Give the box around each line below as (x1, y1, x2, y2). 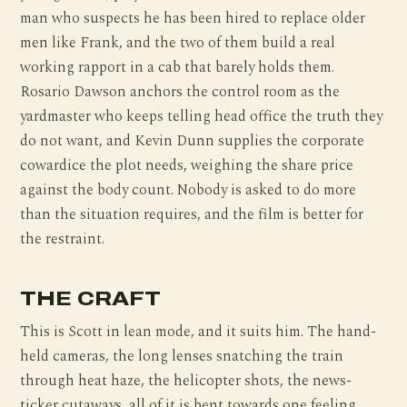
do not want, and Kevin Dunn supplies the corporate (20, 130, 365, 154)
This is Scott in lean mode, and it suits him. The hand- (20, 320, 377, 343)
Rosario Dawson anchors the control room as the (20, 81, 341, 104)
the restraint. (20, 228, 105, 252)
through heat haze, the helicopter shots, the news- (20, 369, 352, 392)
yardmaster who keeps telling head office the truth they (20, 105, 383, 129)
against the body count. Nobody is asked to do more (20, 179, 357, 203)
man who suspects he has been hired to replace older (20, 7, 366, 31)
